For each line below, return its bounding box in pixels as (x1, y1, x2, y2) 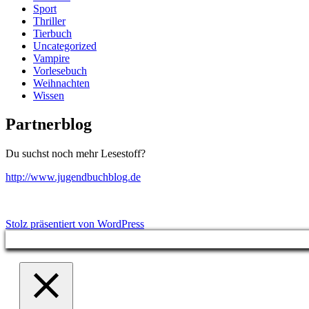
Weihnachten (33, 77, 90, 89)
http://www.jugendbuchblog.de (6, 171, 141, 183)
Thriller (33, 14, 66, 27)
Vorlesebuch (33, 64, 87, 77)
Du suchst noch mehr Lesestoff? (6, 148, 146, 160)
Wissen (33, 89, 64, 101)
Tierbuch (33, 27, 72, 39)
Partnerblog (6, 115, 92, 134)
